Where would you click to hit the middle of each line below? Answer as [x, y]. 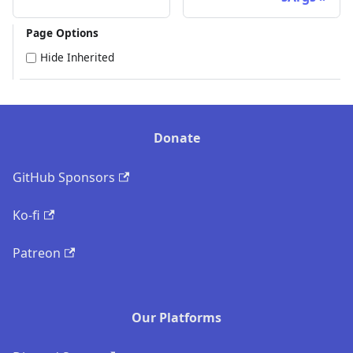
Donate [176, 138]
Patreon [37, 253]
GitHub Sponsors [64, 178]
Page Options [62, 32]
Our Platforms [176, 318]
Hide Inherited [77, 58]
